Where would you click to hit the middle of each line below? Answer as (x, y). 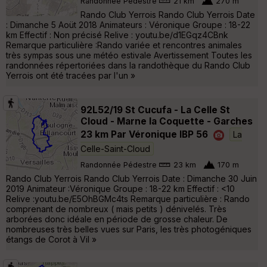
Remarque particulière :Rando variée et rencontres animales (124, 45)
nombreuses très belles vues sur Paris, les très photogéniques (129, 229)
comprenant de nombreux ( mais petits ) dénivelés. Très (116, 209)
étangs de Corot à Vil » (51, 240)
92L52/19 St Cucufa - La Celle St (155, 110)
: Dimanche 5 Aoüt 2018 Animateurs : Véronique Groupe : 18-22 (128, 25)
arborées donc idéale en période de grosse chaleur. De (117, 219)
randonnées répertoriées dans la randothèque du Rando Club (128, 66)
